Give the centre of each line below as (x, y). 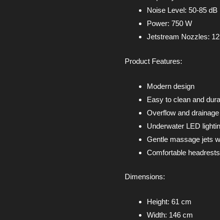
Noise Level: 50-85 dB (182, 10)
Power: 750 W (169, 24)
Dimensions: (145, 177)
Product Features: (153, 61)
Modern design (171, 86)
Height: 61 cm (169, 202)
